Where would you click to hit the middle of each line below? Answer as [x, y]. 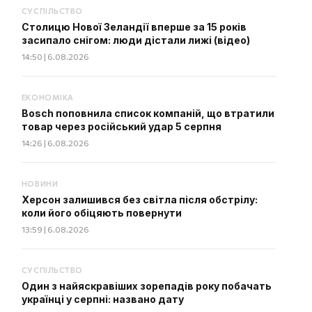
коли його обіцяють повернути [101, 213]
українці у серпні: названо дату [102, 299]
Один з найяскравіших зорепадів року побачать [146, 286]
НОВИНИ [40, 184]
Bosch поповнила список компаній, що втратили [148, 113]
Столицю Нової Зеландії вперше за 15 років [134, 27]
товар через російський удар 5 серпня [121, 126]
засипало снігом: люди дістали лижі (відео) [135, 40]
